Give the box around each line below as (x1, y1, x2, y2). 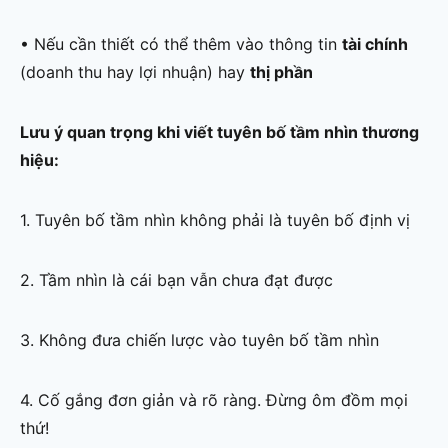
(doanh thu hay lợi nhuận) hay (20, 62, 250, 83)
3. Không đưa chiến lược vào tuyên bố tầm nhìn (20, 330, 379, 351)
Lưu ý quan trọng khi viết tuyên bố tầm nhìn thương (20, 122, 419, 143)
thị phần (250, 62, 313, 83)
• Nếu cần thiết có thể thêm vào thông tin (20, 34, 342, 55)
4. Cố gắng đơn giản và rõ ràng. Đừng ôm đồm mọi (20, 390, 408, 411)
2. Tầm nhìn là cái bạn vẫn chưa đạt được (20, 270, 333, 291)
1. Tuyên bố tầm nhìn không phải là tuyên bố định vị (20, 210, 410, 231)
